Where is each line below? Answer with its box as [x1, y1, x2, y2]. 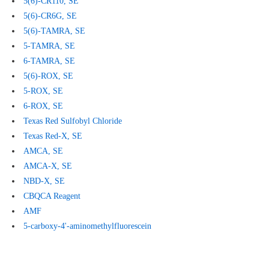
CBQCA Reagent [23, 191, 80, 201]
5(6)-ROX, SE [23, 71, 73, 80]
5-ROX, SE [23, 86, 63, 95]
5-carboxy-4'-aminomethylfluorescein [23, 221, 151, 231]
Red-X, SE [42, 131, 82, 141]
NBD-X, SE [23, 176, 65, 186]
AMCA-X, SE [23, 161, 72, 171]
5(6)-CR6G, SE [23, 11, 77, 20]
